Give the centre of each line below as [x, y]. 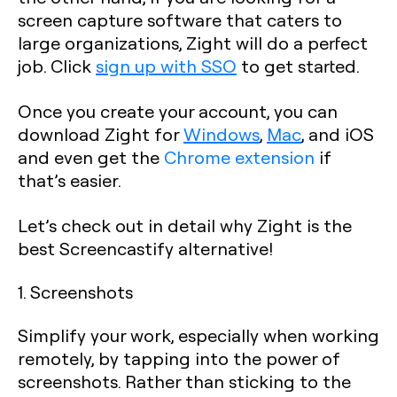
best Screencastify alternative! [145, 248]
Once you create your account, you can [178, 111]
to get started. [298, 66]
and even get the [91, 157]
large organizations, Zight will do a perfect [193, 43]
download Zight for [101, 134]
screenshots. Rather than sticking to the [184, 381]
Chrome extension [239, 157]
